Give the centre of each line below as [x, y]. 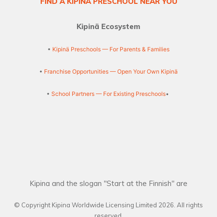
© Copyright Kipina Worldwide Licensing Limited [86, 205]
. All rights [188, 205]
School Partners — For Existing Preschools [108, 94]
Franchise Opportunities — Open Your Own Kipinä [110, 72]
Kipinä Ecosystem [108, 27]
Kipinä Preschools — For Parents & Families [111, 49]
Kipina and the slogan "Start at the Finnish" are [108, 184]
